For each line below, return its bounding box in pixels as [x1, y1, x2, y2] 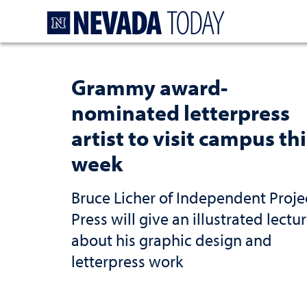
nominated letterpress [71, 99, 290, 126]
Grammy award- [71, 73, 228, 101]
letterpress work [71, 251, 183, 271]
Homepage [229, 7, 286, 23]
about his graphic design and [71, 230, 272, 250]
